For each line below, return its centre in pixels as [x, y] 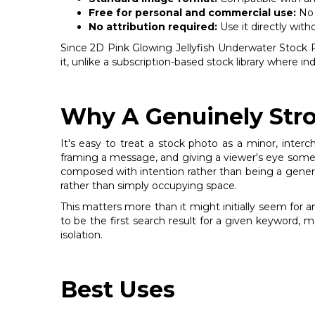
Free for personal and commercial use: [192, 12]
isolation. [81, 234]
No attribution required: [153, 26]
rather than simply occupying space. [148, 185]
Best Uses [117, 289]
